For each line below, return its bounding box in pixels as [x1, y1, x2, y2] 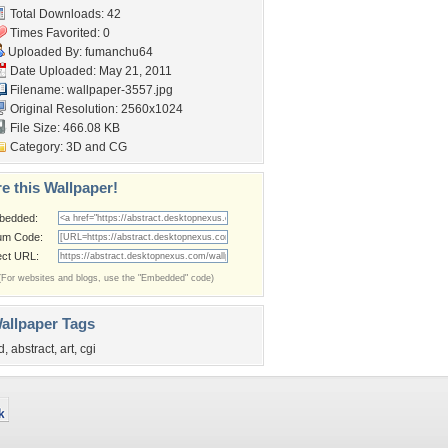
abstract [11, 342, 54, 356]
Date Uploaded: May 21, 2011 [7, 64, 172, 78]
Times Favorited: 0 [7, 26, 110, 40]
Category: [7, 140, 66, 154]
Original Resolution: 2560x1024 [7, 102, 183, 116]
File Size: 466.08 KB [7, 121, 120, 135]
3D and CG [66, 140, 127, 154]
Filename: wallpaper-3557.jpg [7, 83, 173, 97]
